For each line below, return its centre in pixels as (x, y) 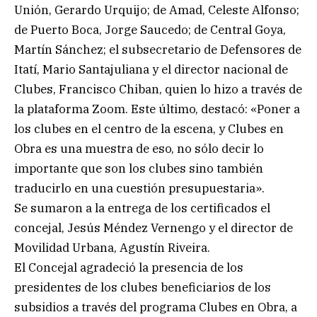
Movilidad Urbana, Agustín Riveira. (112, 247)
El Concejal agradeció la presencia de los (129, 267)
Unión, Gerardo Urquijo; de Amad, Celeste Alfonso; (157, 10)
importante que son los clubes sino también (139, 168)
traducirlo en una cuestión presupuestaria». (139, 188)
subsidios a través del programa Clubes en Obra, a (156, 307)
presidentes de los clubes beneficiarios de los (143, 287)
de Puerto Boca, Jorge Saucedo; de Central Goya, (150, 29)
